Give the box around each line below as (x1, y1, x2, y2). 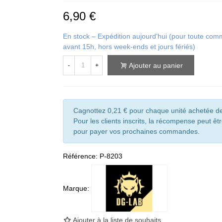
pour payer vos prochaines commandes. (73, 127, 200, 136)
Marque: (63, 184, 89, 192)
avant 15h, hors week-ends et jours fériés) (63, 43, 195, 51)
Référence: (63, 152, 98, 161)
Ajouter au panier (129, 61, 183, 70)
